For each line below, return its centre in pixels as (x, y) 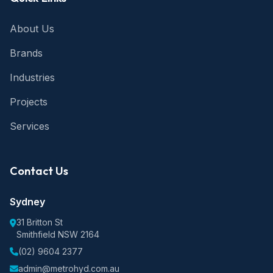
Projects (29, 102)
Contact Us (39, 171)
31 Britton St (40, 222)
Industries (32, 77)
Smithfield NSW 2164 (58, 234)
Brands (26, 53)
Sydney (27, 202)
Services (30, 126)
